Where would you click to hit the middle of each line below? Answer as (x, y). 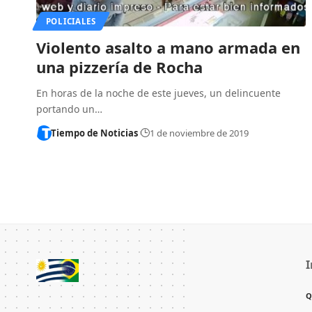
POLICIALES (71, 21)
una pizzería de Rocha (119, 67)
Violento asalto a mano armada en (168, 47)
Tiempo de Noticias (94, 133)
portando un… (69, 109)
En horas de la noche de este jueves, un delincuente (158, 93)
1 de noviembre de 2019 (199, 133)
